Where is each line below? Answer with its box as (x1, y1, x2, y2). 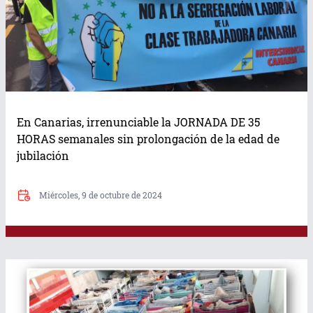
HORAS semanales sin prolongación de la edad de (17, 131, 279, 147)
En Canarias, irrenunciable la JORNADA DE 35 (17, 115, 260, 130)
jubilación (17, 148, 72, 163)
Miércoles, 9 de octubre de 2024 (39, 189, 162, 201)
